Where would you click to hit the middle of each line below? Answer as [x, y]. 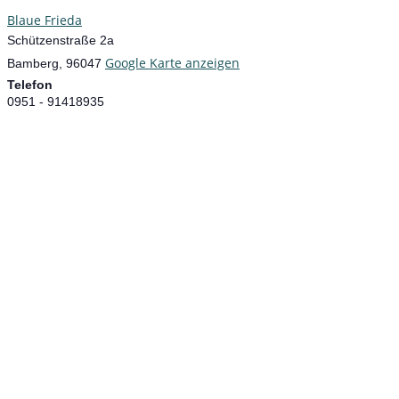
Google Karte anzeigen [172, 62]
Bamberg [33, 63]
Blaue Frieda [45, 20]
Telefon [30, 84]
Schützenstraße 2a [61, 40]
